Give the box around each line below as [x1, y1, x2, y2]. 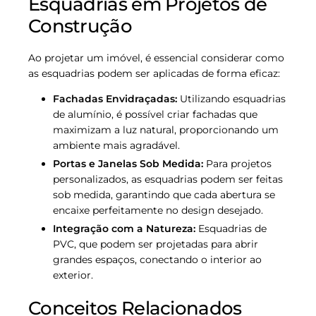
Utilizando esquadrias [177, 92, 286, 105]
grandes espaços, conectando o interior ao [53, 253, 262, 267]
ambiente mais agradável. [53, 138, 180, 152]
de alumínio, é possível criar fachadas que [53, 107, 257, 121]
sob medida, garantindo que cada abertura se [53, 188, 275, 202]
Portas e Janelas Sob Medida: [53, 157, 203, 171]
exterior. [53, 269, 93, 282]
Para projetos [203, 157, 272, 171]
